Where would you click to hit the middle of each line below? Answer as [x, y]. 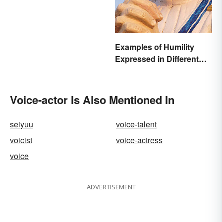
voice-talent [136, 124]
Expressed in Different [157, 59]
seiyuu [22, 124]
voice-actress [139, 140]
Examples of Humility [155, 47]
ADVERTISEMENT [111, 187]
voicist [21, 140]
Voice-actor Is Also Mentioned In [92, 100]
